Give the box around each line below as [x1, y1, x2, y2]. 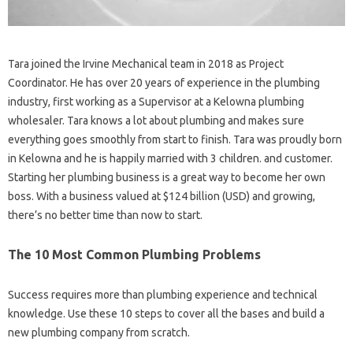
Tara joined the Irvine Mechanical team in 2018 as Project [8, 57, 284, 70]
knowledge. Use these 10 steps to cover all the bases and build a [8, 307, 325, 320]
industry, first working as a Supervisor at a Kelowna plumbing [8, 95, 304, 108]
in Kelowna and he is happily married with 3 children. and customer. [8, 151, 333, 165]
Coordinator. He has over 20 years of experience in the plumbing [8, 76, 320, 89]
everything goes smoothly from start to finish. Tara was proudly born [8, 132, 342, 146]
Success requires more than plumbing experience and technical [8, 288, 318, 301]
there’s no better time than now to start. [8, 208, 203, 221]
